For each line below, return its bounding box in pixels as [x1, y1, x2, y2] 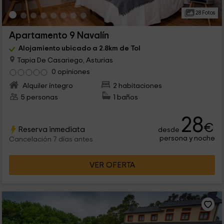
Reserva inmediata [17, 125, 85, 134]
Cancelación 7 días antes [8, 136, 93, 143]
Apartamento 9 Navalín [8, 31, 109, 41]
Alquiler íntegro [20, 82, 73, 90]
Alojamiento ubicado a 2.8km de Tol [18, 44, 140, 52]
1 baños [113, 93, 138, 101]
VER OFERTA [89, 161, 135, 169]
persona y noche [159, 134, 215, 142]
